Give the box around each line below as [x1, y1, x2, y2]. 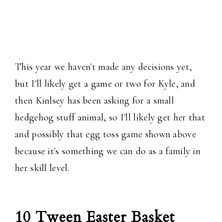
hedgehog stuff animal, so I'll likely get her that [15, 111, 205, 124]
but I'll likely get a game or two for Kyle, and [15, 78, 196, 90]
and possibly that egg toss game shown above [15, 128, 196, 141]
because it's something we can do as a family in [15, 145, 201, 158]
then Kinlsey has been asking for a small [15, 95, 174, 107]
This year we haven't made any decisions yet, [15, 61, 192, 73]
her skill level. [15, 162, 72, 174]
